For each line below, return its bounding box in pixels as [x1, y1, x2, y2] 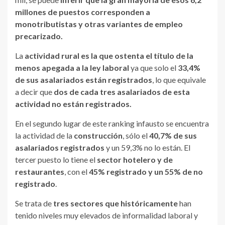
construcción [74, 131, 123, 141]
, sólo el [123, 131, 149, 141]
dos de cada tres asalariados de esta [54, 87, 190, 97]
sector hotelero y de [97, 155, 173, 165]
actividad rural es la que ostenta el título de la [25, 51, 193, 61]
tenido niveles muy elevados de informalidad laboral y [15, 210, 198, 220]
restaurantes [15, 167, 64, 177]
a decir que [15, 87, 54, 97]
